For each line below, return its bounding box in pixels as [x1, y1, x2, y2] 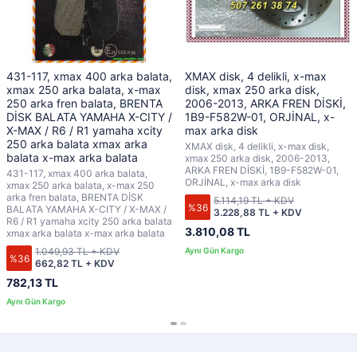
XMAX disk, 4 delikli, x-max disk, [185, 140, 329, 152]
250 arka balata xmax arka [6, 137, 147, 151]
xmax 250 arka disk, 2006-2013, [185, 152, 330, 164]
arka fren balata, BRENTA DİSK [6, 191, 143, 203]
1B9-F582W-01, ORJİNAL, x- [185, 110, 335, 124]
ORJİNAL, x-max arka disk [185, 176, 301, 188]
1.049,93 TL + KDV [35, 245, 120, 257]
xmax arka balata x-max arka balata [6, 227, 165, 239]
